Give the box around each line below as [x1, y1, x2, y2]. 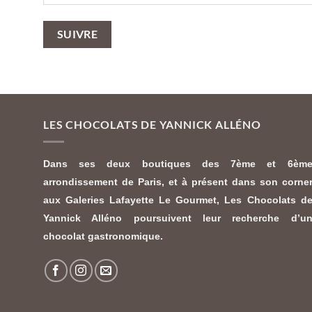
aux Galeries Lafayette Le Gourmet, [43, 194, 225, 206]
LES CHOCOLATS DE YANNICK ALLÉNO [43, 118, 261, 132]
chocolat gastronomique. [43, 231, 163, 242]
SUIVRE [56, 28, 98, 41]
